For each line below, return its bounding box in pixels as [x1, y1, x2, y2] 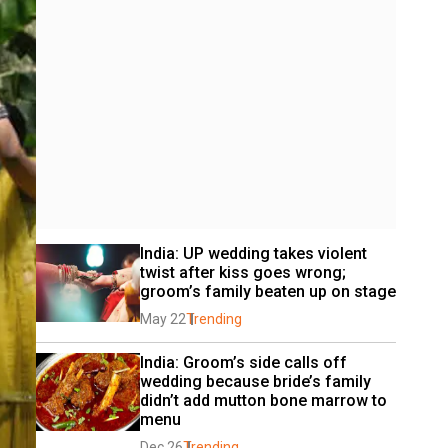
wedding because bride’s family [140, 372, 371, 391]
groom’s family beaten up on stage [140, 282, 396, 301]
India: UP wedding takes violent [140, 244, 367, 263]
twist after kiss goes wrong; [140, 263, 346, 282]
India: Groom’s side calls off [140, 353, 347, 372]
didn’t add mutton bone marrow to [140, 391, 387, 410]
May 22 [140, 311, 186, 327]
